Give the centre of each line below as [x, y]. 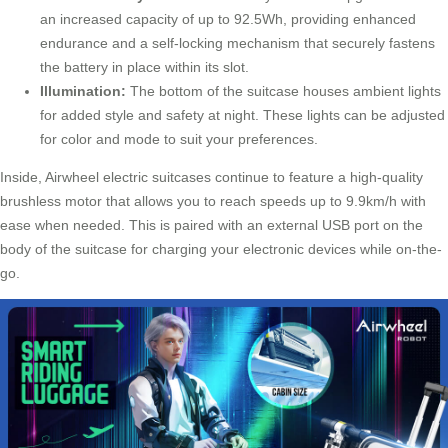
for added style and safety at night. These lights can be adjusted [242, 114]
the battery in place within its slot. [144, 66]
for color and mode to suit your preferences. [179, 138]
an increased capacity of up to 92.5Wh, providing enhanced [228, 18]
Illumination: [85, 90]
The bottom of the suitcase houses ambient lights [285, 90]
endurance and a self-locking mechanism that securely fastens [237, 42]
